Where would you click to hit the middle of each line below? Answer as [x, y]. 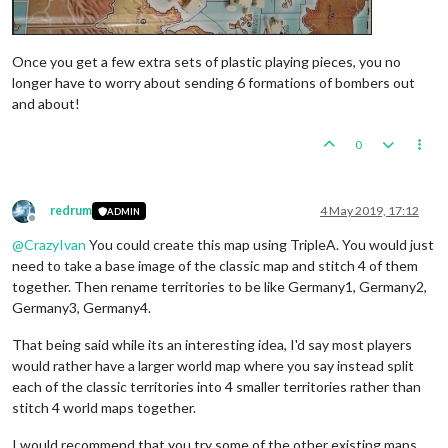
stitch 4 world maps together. [104, 408]
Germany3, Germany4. [81, 308]
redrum [71, 211]
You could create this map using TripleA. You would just [260, 245]
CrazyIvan [55, 245]
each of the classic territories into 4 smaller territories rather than [216, 387]
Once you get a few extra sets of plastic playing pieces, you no [206, 62]
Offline [50, 226]
